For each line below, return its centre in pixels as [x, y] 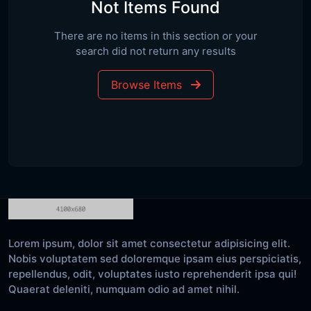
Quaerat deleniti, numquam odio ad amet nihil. [124, 289]
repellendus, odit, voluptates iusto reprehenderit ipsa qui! [152, 274]
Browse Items [146, 85]
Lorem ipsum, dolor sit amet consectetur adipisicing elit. [149, 243]
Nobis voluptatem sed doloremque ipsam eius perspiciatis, [155, 259]
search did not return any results [155, 51]
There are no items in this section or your [155, 36]
